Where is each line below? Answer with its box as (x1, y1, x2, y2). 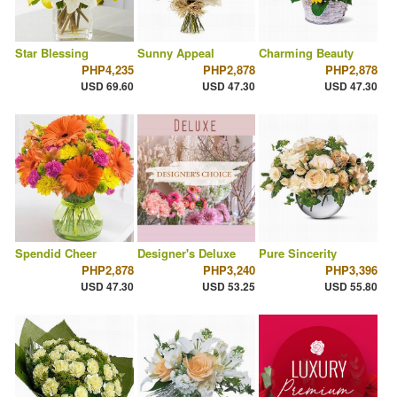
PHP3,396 (324, 261, 378, 279)
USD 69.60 (80, 78, 134, 95)
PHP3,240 (203, 261, 256, 279)
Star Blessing (15, 44, 89, 62)
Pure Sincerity (259, 245, 338, 262)
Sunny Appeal (136, 44, 214, 62)
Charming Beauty (259, 44, 354, 62)
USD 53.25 (202, 278, 256, 295)
